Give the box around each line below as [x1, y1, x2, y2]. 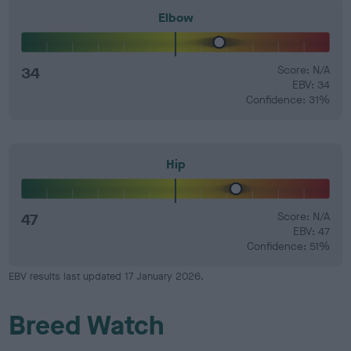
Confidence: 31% [245, 92, 330, 107]
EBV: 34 [291, 77, 330, 92]
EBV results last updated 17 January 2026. [9, 270, 204, 283]
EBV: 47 [292, 224, 330, 239]
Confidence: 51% [246, 239, 330, 254]
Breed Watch [9, 308, 165, 343]
